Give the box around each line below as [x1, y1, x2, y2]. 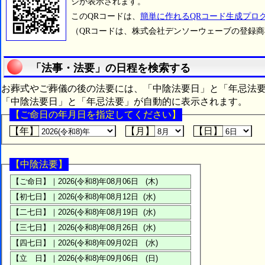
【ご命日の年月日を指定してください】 [11, 109, 181, 120]
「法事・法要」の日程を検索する [31, 62, 190, 75]
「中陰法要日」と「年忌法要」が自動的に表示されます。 [1, 96, 247, 107]
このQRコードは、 [71, 12, 140, 21]
